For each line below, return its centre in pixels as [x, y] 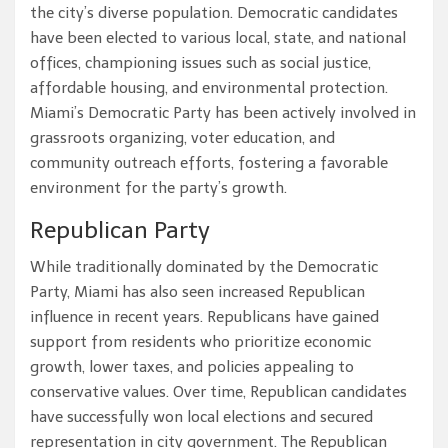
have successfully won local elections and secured [201, 417]
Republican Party [120, 230]
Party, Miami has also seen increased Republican [197, 292]
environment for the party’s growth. [158, 188]
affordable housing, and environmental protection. [209, 88]
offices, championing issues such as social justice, [200, 63]
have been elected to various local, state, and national [218, 38]
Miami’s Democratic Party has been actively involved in [223, 113]
